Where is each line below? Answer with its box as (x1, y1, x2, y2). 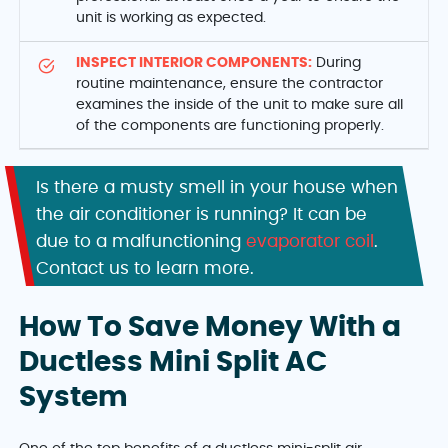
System (19, 384, 129, 413)
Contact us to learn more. (35, 260, 254, 278)
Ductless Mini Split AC (19, 349, 328, 378)
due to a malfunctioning (35, 233, 246, 251)
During (312, 55, 362, 70)
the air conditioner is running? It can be (35, 206, 367, 224)
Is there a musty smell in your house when (35, 179, 398, 197)
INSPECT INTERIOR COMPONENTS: (76, 55, 313, 70)
